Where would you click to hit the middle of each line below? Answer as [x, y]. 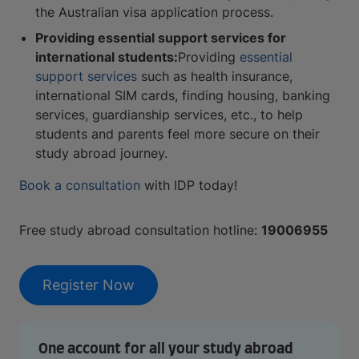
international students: [107, 57]
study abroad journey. [101, 153]
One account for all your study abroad [166, 349]
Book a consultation [80, 185]
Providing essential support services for [161, 38]
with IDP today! [189, 185]
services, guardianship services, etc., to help [169, 115]
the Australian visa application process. [154, 12]
